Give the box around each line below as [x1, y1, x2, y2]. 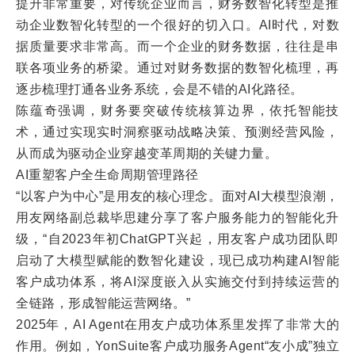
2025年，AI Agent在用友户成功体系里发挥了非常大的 [16, 318, 339, 331]
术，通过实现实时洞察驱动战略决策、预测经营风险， [16, 125, 339, 139]
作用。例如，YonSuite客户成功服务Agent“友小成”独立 [16, 339, 339, 353]
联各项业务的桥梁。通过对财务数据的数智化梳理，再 [16, 61, 339, 74]
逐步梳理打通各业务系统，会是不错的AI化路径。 [16, 82, 303, 96]
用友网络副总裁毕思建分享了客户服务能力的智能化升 [16, 211, 339, 224]
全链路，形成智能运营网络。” [16, 296, 190, 310]
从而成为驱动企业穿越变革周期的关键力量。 [16, 147, 277, 160]
